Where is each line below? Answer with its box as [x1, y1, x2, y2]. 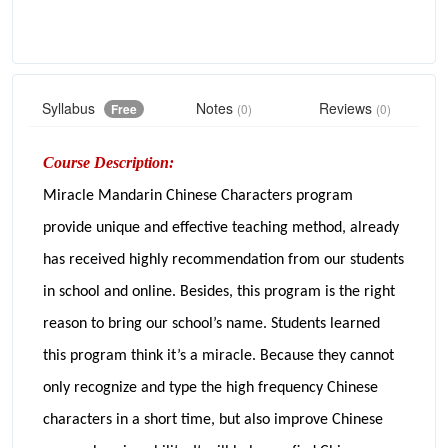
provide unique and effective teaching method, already [43, 219, 399, 236]
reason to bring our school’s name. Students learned [43, 315, 380, 332]
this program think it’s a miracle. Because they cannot [43, 347, 394, 364]
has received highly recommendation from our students [43, 251, 404, 268]
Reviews [318, 97, 376, 118]
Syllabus [42, 97, 100, 118]
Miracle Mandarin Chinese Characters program [43, 187, 353, 204]
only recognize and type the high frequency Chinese [43, 379, 378, 396]
